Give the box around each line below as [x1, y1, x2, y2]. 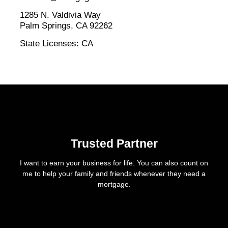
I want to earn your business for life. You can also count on [20, 159, 208, 167]
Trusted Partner [70, 137, 158, 151]
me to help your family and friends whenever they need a [22, 169, 206, 178]
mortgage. [97, 180, 131, 189]
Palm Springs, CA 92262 [19, 21, 112, 31]
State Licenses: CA [19, 39, 93, 49]
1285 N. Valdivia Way [19, 10, 101, 20]
